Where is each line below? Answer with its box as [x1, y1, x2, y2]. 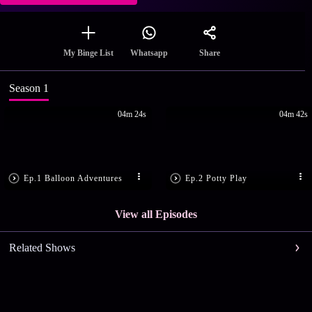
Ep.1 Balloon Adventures [24, 173, 123, 183]
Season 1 [8, 82, 49, 95]
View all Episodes [115, 208, 197, 221]
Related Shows [8, 242, 75, 254]
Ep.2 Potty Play [185, 173, 248, 183]
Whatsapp [130, 48, 168, 58]
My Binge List [63, 48, 114, 58]
